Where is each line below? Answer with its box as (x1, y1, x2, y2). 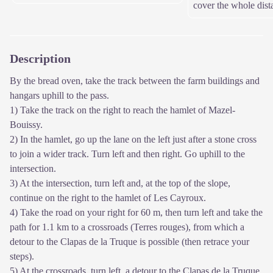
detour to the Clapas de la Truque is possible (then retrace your (10, 236, 249, 247)
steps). (10, 251, 34, 262)
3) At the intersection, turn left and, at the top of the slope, (10, 178, 230, 189)
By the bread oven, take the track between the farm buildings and (10, 76, 260, 87)
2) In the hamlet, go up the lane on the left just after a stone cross (10, 134, 257, 145)
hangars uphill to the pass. (10, 90, 109, 101)
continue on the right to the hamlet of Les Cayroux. (10, 193, 206, 204)
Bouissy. (10, 119, 43, 130)
